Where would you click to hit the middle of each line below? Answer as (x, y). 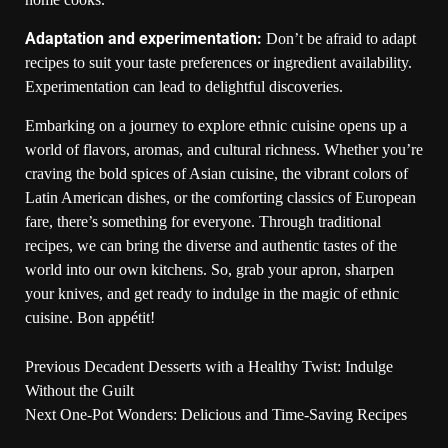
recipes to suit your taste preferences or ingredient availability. (218, 62)
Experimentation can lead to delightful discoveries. (184, 86)
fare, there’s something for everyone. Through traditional (203, 221)
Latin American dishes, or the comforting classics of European (220, 197)
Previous (52, 366)
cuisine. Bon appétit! (90, 317)
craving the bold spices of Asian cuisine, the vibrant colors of (216, 173)
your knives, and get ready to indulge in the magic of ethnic (212, 293)
